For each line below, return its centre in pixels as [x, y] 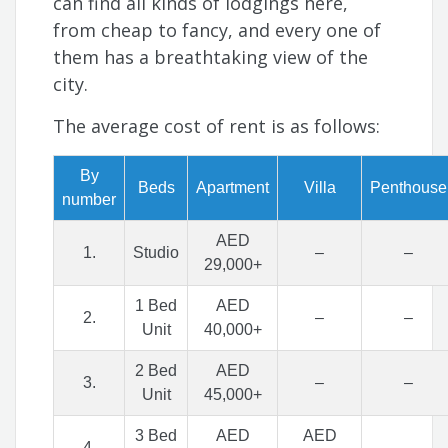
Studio [156, 253]
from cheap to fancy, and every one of [217, 30]
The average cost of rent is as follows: [219, 126]
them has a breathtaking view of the [211, 57]
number [89, 200]
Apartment [233, 188]
